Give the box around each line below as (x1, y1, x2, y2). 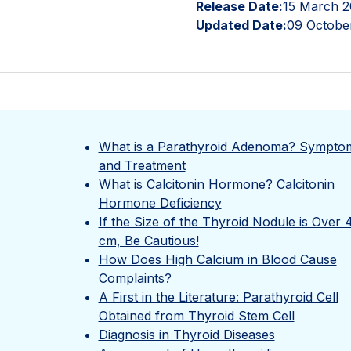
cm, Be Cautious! (98, 233, 199, 248)
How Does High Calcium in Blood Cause (98, 251, 337, 267)
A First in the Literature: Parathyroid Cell (98, 289, 338, 305)
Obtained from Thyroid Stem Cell (98, 308, 295, 324)
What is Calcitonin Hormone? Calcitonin (98, 176, 335, 192)
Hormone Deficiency (98, 195, 222, 211)
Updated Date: (196, 17, 287, 33)
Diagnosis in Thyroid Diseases (98, 327, 275, 342)
